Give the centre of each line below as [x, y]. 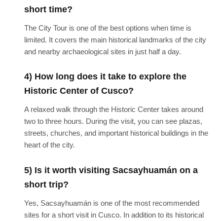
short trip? [46, 184]
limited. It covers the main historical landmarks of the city [115, 39]
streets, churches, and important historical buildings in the [116, 133]
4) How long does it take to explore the [105, 77]
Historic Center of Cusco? [79, 91]
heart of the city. [49, 145]
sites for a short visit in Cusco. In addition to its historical [114, 215]
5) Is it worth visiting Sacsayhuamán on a [111, 170]
